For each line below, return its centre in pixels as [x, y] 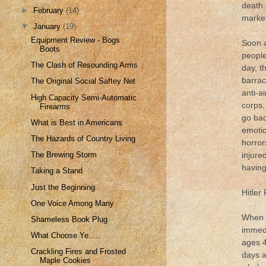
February [50, 10]
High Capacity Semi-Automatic [84, 97]
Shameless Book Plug [69, 220]
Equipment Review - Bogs [76, 40]
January [48, 27]
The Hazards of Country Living [83, 138]
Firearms [55, 106]
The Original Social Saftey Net [83, 81]
